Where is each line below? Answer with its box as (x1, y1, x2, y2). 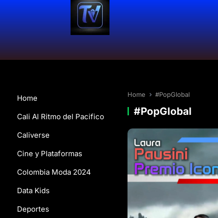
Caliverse (17, 130, 50, 140)
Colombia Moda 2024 (17, 167, 91, 177)
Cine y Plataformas (17, 149, 82, 158)
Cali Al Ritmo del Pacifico (17, 112, 104, 121)
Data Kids (17, 186, 50, 195)
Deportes (17, 204, 49, 214)
